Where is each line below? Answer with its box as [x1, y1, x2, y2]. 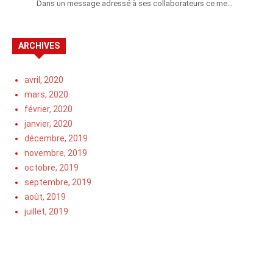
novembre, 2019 [24, 147, 87, 158]
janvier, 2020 [24, 118, 73, 129]
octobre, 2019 [24, 162, 79, 172]
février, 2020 [24, 104, 73, 114]
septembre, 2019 [24, 177, 91, 187]
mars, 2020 [24, 89, 68, 99]
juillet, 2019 [24, 206, 68, 216]
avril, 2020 [24, 74, 63, 85]
